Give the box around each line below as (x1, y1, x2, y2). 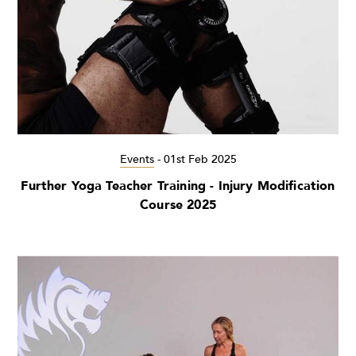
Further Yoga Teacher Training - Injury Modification (21, 177, 335, 195)
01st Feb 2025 (163, 152, 237, 168)
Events (119, 152, 154, 168)
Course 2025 (140, 196, 216, 215)
